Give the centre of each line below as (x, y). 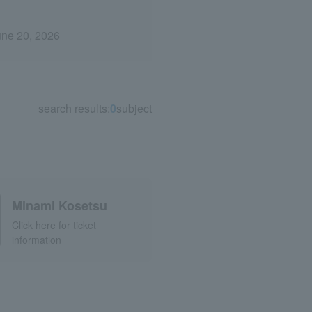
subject (134, 108)
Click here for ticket (54, 225)
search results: (74, 108)
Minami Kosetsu (59, 205)
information (36, 239)
